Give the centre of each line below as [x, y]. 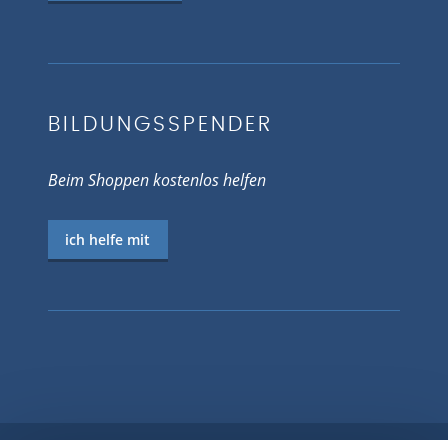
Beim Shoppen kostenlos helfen [157, 180]
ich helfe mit [108, 239]
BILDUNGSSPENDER [161, 125]
